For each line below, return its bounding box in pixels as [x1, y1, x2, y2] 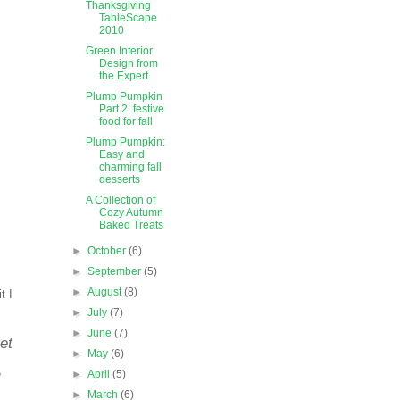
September [87, 265, 145, 279]
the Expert [98, 70, 148, 83]
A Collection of [85, 194, 155, 207]
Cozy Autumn [98, 206, 163, 220]
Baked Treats [98, 219, 163, 232]
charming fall [98, 161, 162, 174]
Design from [98, 57, 158, 71]
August [87, 286, 125, 299]
